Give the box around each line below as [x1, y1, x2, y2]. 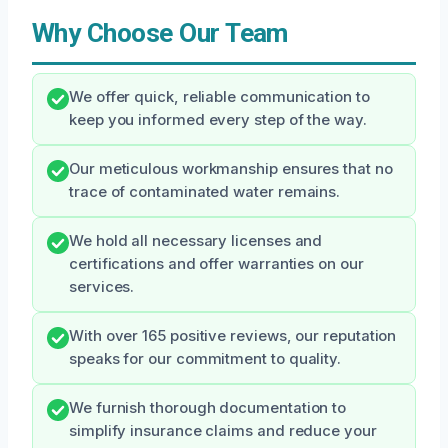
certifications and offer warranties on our [69, 255, 364, 273]
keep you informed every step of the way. [69, 111, 367, 129]
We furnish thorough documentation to [69, 399, 347, 417]
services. [69, 278, 135, 296]
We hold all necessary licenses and [69, 232, 323, 250]
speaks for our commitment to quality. [69, 350, 342, 368]
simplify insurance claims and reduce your [69, 422, 377, 440]
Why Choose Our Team [32, 18, 288, 48]
